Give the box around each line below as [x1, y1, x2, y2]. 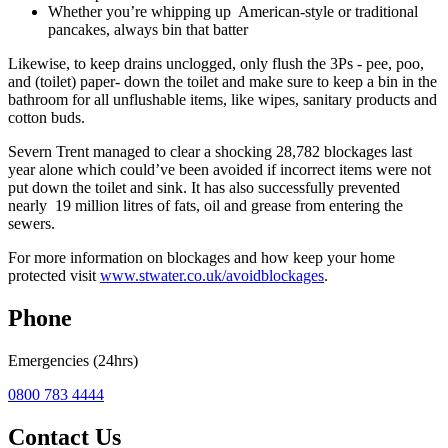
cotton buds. [8, 109, 85, 127]
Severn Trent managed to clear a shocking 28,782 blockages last [8, 143, 412, 161]
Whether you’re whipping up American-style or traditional [48, 3, 418, 21]
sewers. [8, 215, 55, 233]
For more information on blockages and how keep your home [8, 249, 395, 267]
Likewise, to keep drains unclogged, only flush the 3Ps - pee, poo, [8, 55, 424, 73]
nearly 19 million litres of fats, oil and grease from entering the [8, 197, 403, 215]
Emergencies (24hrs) [8, 351, 138, 369]
